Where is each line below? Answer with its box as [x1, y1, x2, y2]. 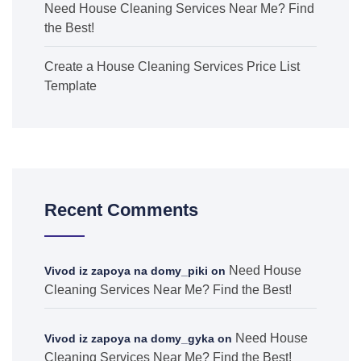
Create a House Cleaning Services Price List [44, 60, 300, 73]
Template [44, 79, 97, 93]
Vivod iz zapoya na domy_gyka [44, 332, 214, 345]
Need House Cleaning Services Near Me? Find [44, 2, 314, 15]
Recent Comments [44, 200, 198, 220]
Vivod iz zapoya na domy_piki [44, 264, 208, 277]
